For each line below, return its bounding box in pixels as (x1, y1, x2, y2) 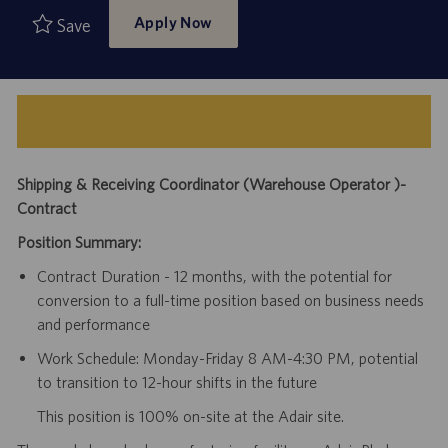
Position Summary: (16, 232, 141, 251)
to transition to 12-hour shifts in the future (36, 372, 317, 391)
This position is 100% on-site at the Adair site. (36, 406, 344, 425)
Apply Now (133, 12, 213, 31)
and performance (36, 314, 150, 333)
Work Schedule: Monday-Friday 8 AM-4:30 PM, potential (36, 348, 418, 367)
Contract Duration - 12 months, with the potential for (36, 266, 392, 285)
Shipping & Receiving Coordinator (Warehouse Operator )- (16, 174, 406, 193)
